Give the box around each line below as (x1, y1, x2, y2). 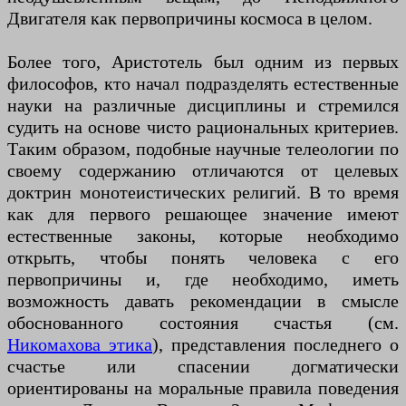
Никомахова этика (7, 334, 152, 355)
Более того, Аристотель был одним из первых (7, 52, 399, 72)
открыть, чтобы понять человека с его (7, 247, 399, 268)
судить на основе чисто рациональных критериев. (7, 117, 399, 138)
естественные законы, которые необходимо (7, 226, 399, 246)
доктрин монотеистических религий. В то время (7, 182, 399, 203)
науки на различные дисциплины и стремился (7, 95, 399, 116)
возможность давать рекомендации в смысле (7, 291, 399, 312)
